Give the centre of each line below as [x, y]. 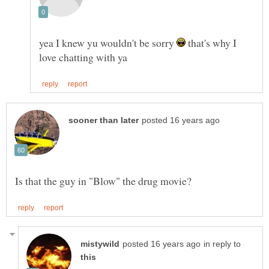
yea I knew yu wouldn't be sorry [108, 42]
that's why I [211, 42]
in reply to [222, 244]
